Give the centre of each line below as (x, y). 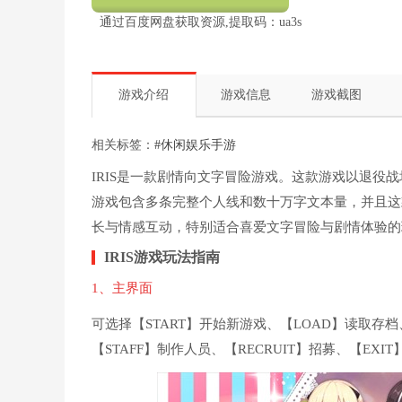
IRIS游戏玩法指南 (162, 257)
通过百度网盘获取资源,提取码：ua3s (200, 22)
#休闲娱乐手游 (195, 145)
